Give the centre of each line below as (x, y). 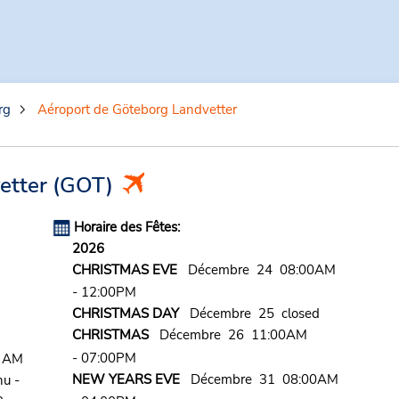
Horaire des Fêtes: (126, 227)
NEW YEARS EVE (126, 379)
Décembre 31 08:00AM (259, 379)
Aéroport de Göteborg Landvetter (137, 110)
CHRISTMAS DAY (125, 314)
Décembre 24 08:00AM (256, 270)
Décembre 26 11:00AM (228, 335)
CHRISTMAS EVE (124, 270)
